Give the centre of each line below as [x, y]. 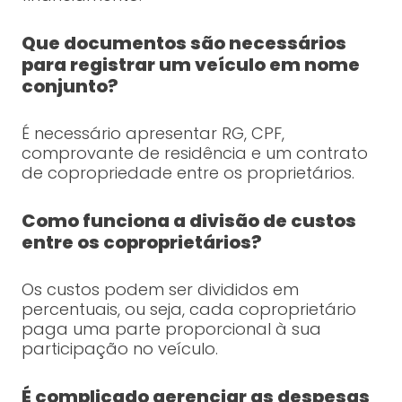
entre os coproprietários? [141, 243]
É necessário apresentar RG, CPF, [153, 134]
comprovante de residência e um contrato [194, 153]
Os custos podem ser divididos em [160, 290]
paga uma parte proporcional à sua [171, 329]
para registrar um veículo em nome [190, 65]
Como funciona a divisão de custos [188, 221]
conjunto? [70, 87]
